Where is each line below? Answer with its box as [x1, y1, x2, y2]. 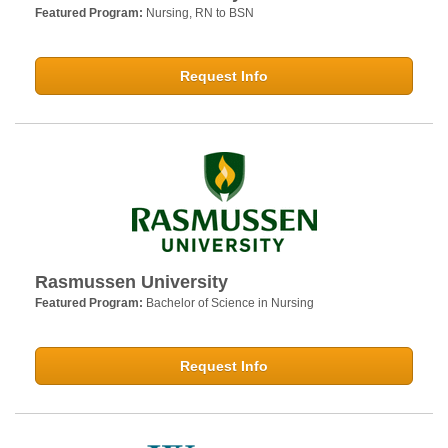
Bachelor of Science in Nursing [146, 296, 314, 311]
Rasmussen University [35, 272, 228, 293]
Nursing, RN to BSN [146, 6, 254, 21]
